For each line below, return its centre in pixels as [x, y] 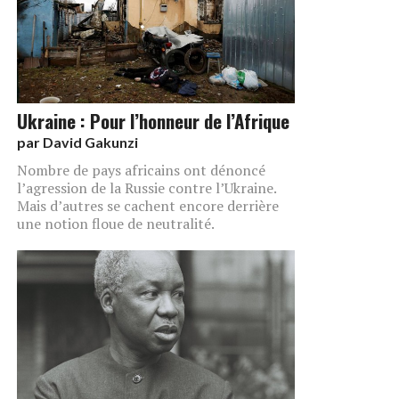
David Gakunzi [90, 142]
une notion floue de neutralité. [116, 223]
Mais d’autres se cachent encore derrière [148, 205]
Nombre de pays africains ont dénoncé [141, 170]
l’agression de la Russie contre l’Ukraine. [147, 187]
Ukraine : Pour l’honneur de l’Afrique [153, 120]
